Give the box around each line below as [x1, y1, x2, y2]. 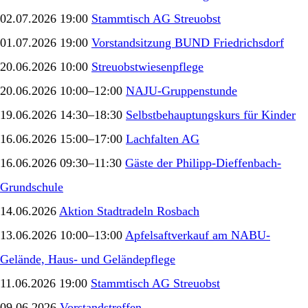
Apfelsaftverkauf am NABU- [125, 228, 270, 242]
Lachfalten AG [126, 131, 199, 146]
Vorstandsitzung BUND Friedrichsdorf [91, 35, 284, 49]
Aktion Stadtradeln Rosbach [59, 203, 199, 218]
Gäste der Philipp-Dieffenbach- [125, 155, 281, 170]
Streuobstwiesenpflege [91, 59, 203, 74]
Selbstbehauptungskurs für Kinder [126, 107, 296, 122]
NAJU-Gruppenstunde [126, 83, 237, 98]
